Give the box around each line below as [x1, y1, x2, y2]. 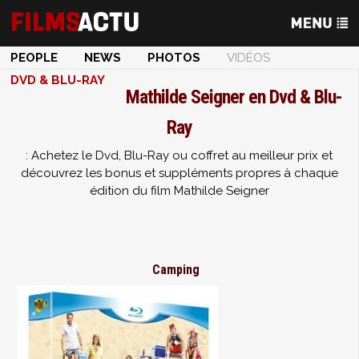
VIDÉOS [227, 50, 270, 65]
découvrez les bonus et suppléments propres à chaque [20, 166, 338, 180]
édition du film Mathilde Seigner [89, 184, 269, 198]
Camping [152, 262, 200, 277]
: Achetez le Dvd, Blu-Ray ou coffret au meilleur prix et [26, 148, 333, 163]
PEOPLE [10, 50, 58, 65]
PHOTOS [147, 50, 200, 65]
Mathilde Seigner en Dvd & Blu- [125, 86, 342, 108]
